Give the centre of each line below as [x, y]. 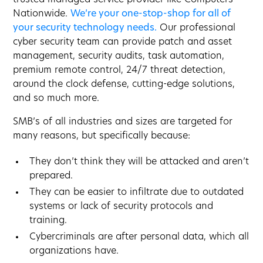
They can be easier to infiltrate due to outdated [137, 192]
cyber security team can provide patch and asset [123, 42]
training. [48, 220]
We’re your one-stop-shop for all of [151, 14]
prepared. [51, 176]
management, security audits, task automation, [119, 56]
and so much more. [56, 98]
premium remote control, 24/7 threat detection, [119, 70]
